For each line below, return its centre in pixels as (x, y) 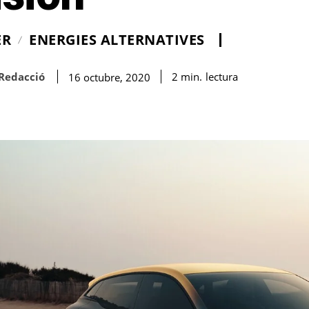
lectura (222, 76)
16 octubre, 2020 (109, 77)
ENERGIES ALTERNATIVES (117, 40)
